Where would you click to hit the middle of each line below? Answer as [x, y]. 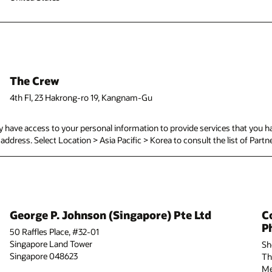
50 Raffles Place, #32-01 [54, 232]
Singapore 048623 [43, 256]
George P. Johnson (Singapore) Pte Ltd [110, 215]
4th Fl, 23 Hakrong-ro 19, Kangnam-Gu [81, 98]
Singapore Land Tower [51, 244]
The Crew [34, 81]
